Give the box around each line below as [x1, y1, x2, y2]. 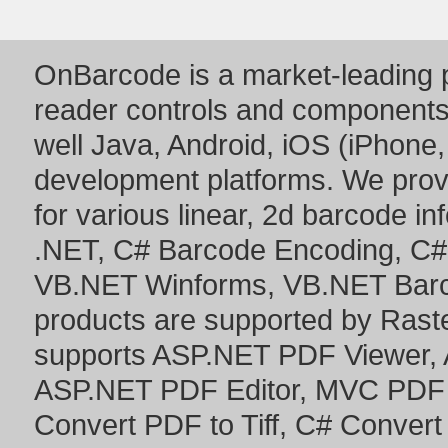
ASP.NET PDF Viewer [152, 338, 429, 371]
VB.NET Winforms [34, 268, 267, 301]
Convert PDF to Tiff [34, 408, 279, 441]
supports [34, 338, 152, 371]
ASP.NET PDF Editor [34, 373, 299, 406]
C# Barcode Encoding [113, 233, 394, 266]
